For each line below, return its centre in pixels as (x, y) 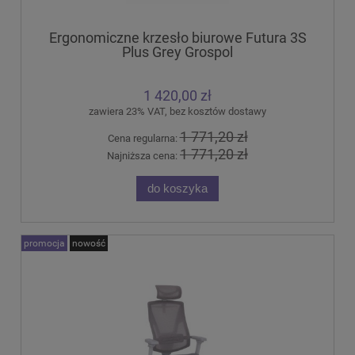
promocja (44, 244)
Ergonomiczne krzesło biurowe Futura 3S (177, 37)
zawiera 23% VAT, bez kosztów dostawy (177, 111)
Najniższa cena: (143, 156)
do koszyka (177, 189)
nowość (89, 244)
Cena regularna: (143, 138)
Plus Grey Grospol (177, 52)
